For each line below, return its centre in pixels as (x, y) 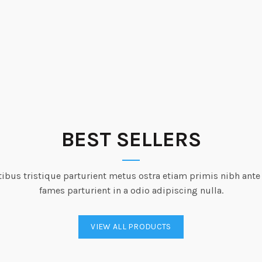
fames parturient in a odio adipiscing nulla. (131, 190)
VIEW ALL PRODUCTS (131, 226)
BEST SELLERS (131, 139)
